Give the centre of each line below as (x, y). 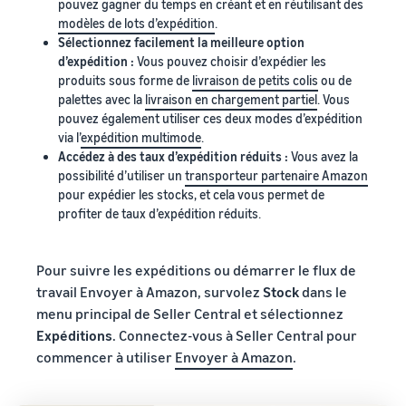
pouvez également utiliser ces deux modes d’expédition (210, 118)
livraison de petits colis (255, 80)
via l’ (69, 137)
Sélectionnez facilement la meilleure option (181, 42)
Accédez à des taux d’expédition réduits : (174, 156)
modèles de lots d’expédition (136, 23)
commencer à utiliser (106, 357)
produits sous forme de (125, 80)
